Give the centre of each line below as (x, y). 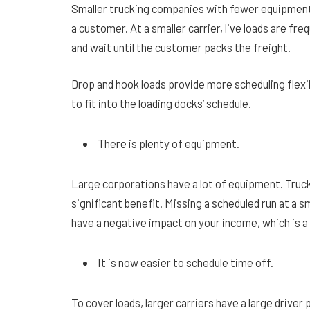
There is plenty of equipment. (170, 144)
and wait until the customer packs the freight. (182, 47)
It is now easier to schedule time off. (186, 262)
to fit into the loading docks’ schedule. (162, 103)
